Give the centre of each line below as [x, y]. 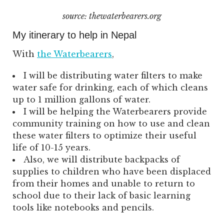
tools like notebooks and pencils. [83, 207]
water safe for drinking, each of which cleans [110, 87]
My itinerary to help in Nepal [74, 35]
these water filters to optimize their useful [104, 135]
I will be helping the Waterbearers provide [115, 111]
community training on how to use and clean [111, 123]
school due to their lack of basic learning [101, 195]
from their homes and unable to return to [104, 183]
